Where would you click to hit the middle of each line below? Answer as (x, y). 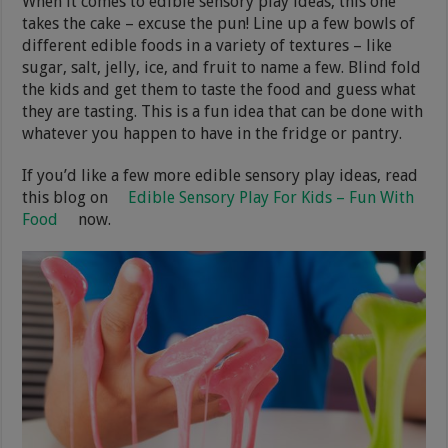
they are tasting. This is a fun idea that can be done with (223, 111)
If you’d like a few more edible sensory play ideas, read (220, 175)
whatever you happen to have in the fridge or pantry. (212, 133)
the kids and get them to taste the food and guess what (219, 89)
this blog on (67, 197)
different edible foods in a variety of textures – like (207, 45)
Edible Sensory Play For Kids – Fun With (271, 197)
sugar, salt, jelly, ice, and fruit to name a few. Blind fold (222, 67)
